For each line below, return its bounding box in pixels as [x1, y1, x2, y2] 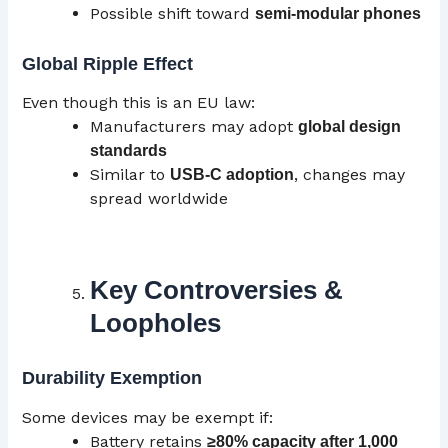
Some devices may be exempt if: [22, 407, 274, 427]
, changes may [294, 165, 406, 185]
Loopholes [90, 308, 222, 339]
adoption [222, 166, 295, 184]
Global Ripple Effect [22, 54, 194, 75]
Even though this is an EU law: [22, 93, 256, 113]
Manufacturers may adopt [90, 117, 299, 137]
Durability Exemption [22, 368, 203, 389]
